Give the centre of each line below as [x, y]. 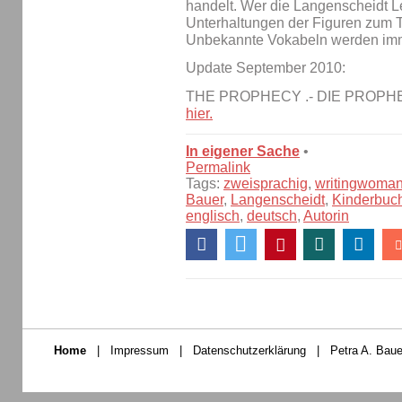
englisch [213, 216]
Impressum [140, 351]
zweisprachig [266, 184]
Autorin [326, 216]
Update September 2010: [266, 68]
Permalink [218, 168]
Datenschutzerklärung [250, 351]
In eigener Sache [243, 152]
